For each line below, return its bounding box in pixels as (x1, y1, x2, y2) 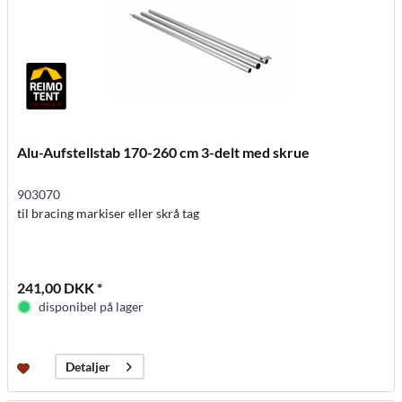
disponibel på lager (39, 299, 144, 314)
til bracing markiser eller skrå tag (17, 205, 200, 221)
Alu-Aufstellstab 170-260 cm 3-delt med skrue (17, 144, 310, 161)
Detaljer (66, 359, 111, 375)
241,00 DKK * (17, 279, 103, 296)
